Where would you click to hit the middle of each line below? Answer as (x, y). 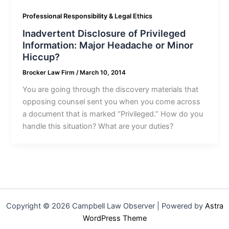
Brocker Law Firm (50, 73)
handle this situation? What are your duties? (98, 127)
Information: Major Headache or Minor (108, 45)
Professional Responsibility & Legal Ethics (88, 16)
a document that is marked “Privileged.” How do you (113, 114)
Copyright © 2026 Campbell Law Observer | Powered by (105, 206)
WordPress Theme (114, 218)
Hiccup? (41, 57)
